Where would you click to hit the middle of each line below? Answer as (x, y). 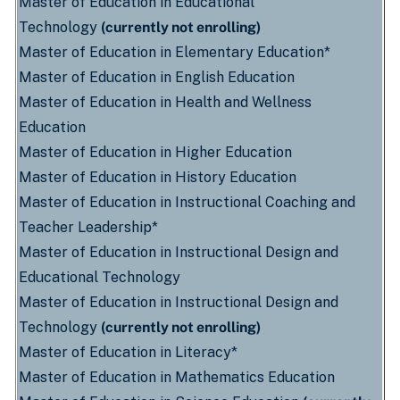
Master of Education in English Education (157, 77)
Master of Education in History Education (158, 177)
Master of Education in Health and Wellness (165, 102)
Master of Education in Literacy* (128, 352)
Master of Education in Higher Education (155, 152)
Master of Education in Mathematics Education (177, 377)
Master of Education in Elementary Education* (175, 52)
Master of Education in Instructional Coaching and (187, 202)
